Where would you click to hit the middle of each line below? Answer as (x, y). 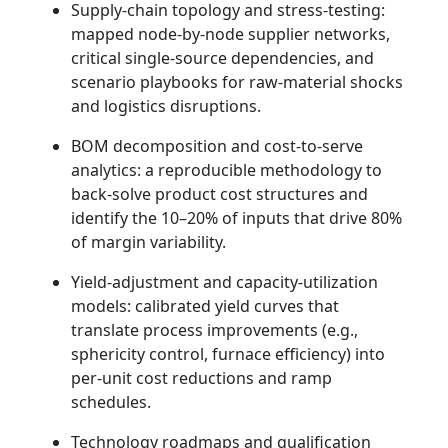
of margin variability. (148, 242)
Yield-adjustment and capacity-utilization (224, 282)
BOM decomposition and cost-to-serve (217, 146)
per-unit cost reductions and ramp (201, 378)
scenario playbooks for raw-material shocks (237, 82)
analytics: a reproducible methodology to (226, 170)
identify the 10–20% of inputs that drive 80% (236, 218)
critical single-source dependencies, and (222, 58)
